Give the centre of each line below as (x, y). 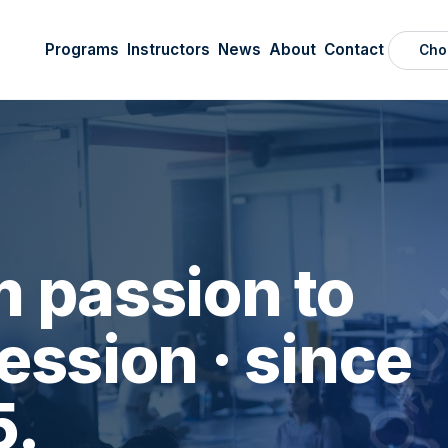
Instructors (168, 49)
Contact (354, 49)
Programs (82, 49)
